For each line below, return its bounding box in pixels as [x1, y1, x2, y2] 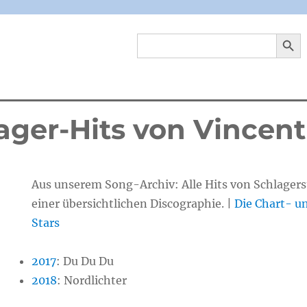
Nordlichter [64, 273, 127, 287]
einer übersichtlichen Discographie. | [32, 197, 235, 210]
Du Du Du [63, 254, 114, 268]
